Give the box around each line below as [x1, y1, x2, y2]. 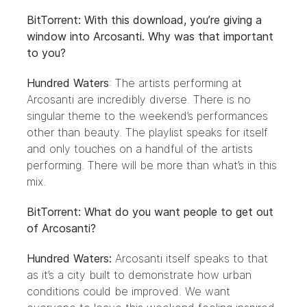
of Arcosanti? [27, 221, 96, 235]
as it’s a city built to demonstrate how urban [27, 268, 251, 282]
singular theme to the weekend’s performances [27, 109, 268, 123]
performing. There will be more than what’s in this [27, 158, 277, 172]
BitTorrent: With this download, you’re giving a [27, 13, 262, 27]
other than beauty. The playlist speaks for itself [27, 125, 268, 139]
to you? [27, 46, 66, 60]
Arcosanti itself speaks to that [112, 251, 268, 265]
